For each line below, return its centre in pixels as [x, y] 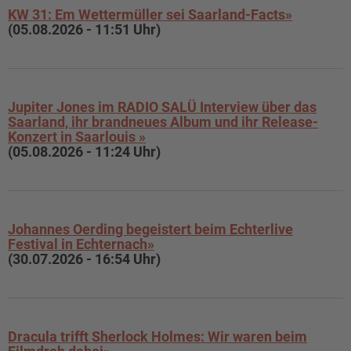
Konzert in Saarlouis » [77, 137]
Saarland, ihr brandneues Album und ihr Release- [163, 122]
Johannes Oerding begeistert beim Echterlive [150, 229]
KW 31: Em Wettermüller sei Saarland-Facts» [150, 14]
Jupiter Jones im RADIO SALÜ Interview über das [162, 107]
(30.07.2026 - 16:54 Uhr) [84, 259]
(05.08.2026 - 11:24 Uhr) [84, 152]
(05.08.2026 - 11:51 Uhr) [84, 29]
